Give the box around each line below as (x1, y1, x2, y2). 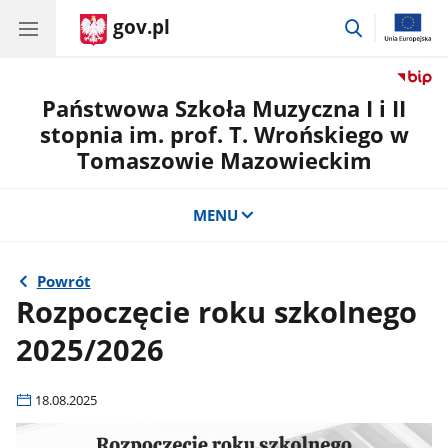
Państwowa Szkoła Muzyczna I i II (42, 93, 406, 124)
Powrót (36, 271, 91, 292)
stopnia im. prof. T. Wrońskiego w (39, 119, 409, 150)
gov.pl (113, 14, 170, 40)
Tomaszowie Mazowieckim (76, 145, 372, 176)
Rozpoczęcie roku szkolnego (16, 291, 418, 332)
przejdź (364, 14, 415, 35)
